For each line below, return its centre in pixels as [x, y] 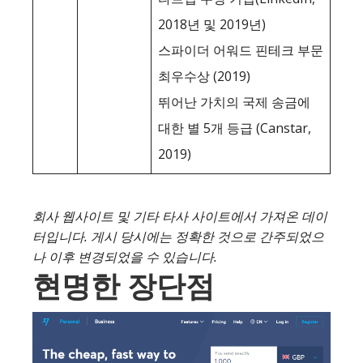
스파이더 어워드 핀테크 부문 [241, 50]
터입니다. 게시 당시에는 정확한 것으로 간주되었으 [178, 237]
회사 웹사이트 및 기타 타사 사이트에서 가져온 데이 [180, 216]
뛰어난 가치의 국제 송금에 [234, 102]
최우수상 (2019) [204, 76]
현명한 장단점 [124, 286]
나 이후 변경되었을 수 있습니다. [125, 257]
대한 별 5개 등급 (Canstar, [235, 128]
